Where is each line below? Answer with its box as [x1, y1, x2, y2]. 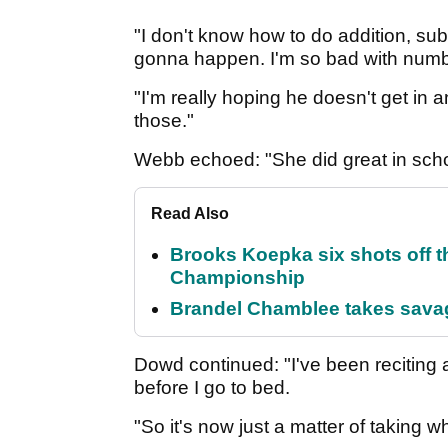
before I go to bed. [134, 377, 290, 399]
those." [134, 110, 194, 132]
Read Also [151, 205, 229, 223]
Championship [170, 267, 305, 289]
